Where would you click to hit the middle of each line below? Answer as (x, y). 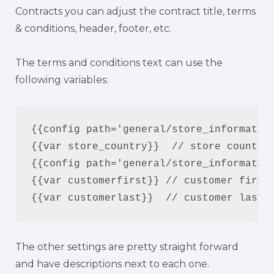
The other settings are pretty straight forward (127, 246)
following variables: (62, 80)
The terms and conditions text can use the (119, 62)
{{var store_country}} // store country (150, 147)
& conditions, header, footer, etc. (93, 28)
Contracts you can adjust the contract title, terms (135, 11)
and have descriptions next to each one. (112, 264)
